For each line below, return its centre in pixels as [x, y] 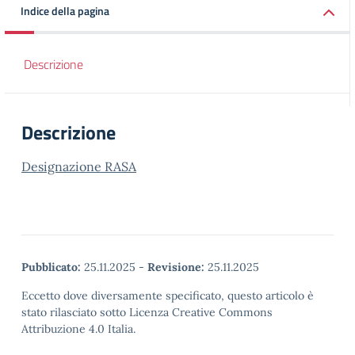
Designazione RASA [79, 166]
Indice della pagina [65, 11]
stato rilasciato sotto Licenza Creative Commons [147, 312]
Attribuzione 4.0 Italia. [78, 329]
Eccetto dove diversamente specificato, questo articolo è [168, 296]
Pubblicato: [51, 267]
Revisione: [176, 267]
